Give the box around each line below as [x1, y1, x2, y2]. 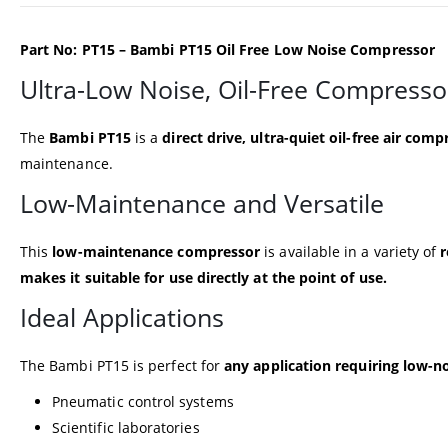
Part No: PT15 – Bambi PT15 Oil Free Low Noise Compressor [20, 39, 435, 59]
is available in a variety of [260, 241, 441, 261]
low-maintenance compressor [52, 241, 261, 261]
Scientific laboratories [52, 417, 200, 437]
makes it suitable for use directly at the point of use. [20, 267, 387, 287]
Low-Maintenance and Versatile [20, 185, 384, 220]
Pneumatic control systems [52, 391, 234, 411]
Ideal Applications [20, 299, 224, 334]
